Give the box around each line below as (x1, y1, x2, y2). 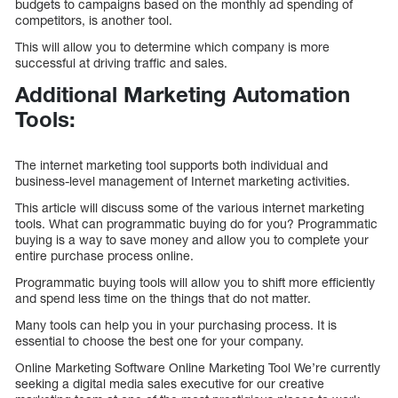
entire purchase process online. (15, 247, 194, 263)
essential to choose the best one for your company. (15, 332, 304, 348)
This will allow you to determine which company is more (15, 39, 330, 55)
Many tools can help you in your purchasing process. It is (15, 316, 337, 332)
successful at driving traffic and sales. (15, 55, 227, 71)
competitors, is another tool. (15, 12, 172, 28)
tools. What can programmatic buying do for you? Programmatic (15, 215, 378, 231)
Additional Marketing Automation (15, 82, 350, 107)
